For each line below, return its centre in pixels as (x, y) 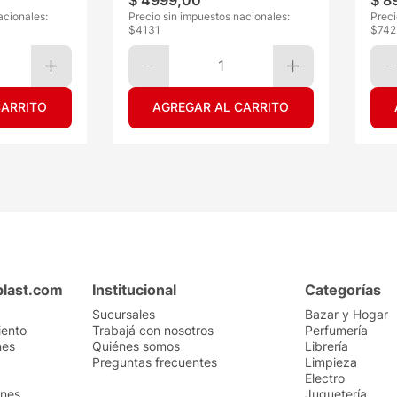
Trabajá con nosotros (153, 330)
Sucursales (124, 314)
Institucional (134, 290)
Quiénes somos (136, 346)
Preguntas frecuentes (155, 362)
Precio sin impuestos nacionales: (209, 17)
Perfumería (336, 330)
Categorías (343, 290)
